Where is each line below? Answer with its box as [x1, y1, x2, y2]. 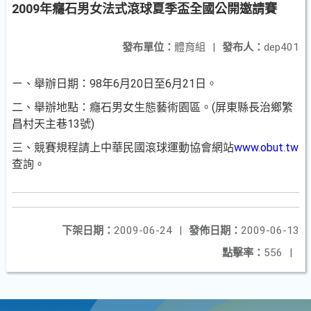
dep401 [264, 41, 299, 53]
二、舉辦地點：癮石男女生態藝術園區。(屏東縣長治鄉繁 [12, 101, 293, 114]
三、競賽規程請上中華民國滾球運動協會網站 [12, 141, 234, 154]
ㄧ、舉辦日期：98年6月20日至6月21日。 [12, 77, 217, 90]
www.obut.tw [234, 141, 299, 154]
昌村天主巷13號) [12, 117, 94, 131]
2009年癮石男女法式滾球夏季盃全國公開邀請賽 [12, 1, 277, 16]
